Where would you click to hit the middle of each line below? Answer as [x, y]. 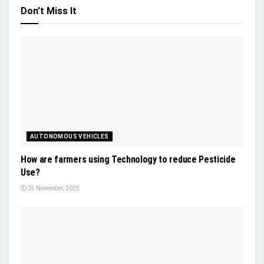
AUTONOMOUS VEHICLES [70, 136]
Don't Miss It [49, 11]
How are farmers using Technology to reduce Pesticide [128, 159]
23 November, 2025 [53, 188]
